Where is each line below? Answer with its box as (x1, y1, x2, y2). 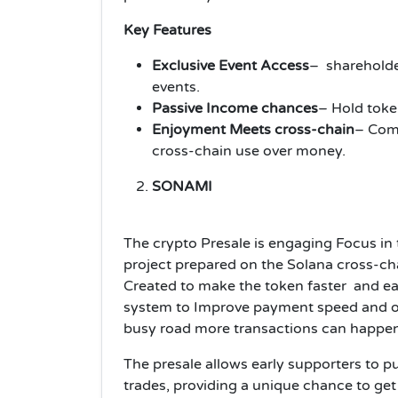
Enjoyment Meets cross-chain (152, 120, 354, 139)
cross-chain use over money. (152, 141, 346, 160)
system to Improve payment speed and (123, 298, 387, 316)
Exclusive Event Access (152, 56, 309, 75)
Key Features (123, 20, 211, 39)
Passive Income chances (152, 99, 318, 117)
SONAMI (152, 177, 212, 195)
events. (152, 77, 200, 96)
